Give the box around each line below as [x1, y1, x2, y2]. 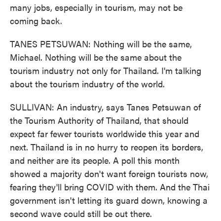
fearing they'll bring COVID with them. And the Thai [10, 181, 210, 193]
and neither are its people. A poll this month [10, 154, 180, 166]
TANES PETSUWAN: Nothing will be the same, [10, 37, 192, 50]
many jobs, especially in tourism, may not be [10, 1, 183, 13]
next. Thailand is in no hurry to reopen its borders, [10, 141, 203, 153]
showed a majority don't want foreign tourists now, [10, 167, 208, 180]
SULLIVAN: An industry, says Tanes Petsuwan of [10, 101, 201, 113]
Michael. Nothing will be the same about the [10, 51, 182, 63]
